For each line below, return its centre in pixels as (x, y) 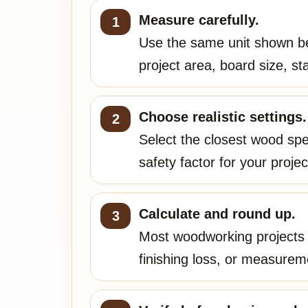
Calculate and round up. (217, 214)
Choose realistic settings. (223, 117)
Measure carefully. (199, 20)
